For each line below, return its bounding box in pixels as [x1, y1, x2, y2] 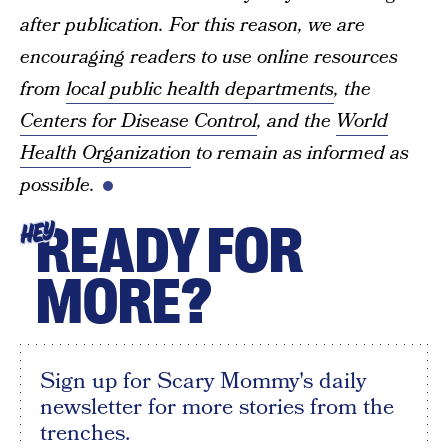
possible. [20, 172, 95, 199]
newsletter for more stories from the [40, 391, 394, 423]
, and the [257, 108, 336, 135]
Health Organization [20, 140, 191, 167]
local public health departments [66, 76, 334, 103]
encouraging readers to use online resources [20, 44, 398, 71]
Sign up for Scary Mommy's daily [40, 365, 366, 397]
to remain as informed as [191, 140, 409, 167]
